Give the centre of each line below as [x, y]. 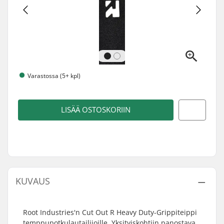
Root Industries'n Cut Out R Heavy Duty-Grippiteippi [110, 212]
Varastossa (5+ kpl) [54, 75]
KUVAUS [33, 181]
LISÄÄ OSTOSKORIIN [96, 110]
